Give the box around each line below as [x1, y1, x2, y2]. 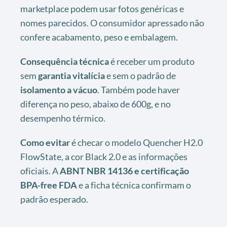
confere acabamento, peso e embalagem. [20, 31, 178, 43]
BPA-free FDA [20, 179, 77, 191]
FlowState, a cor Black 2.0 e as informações [20, 150, 187, 162]
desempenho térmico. [20, 112, 105, 124]
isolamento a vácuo [20, 84, 97, 95]
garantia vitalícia [38, 69, 105, 81]
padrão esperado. [20, 193, 88, 205]
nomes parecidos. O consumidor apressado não [20, 17, 204, 28]
